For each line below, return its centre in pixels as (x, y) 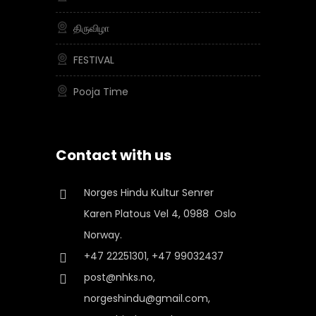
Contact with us (114, 155)
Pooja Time (101, 92)
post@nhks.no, (120, 277)
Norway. (103, 235)
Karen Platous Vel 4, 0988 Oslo (160, 214)
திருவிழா (91, 28)
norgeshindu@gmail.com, (147, 298)
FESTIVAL (94, 60)
